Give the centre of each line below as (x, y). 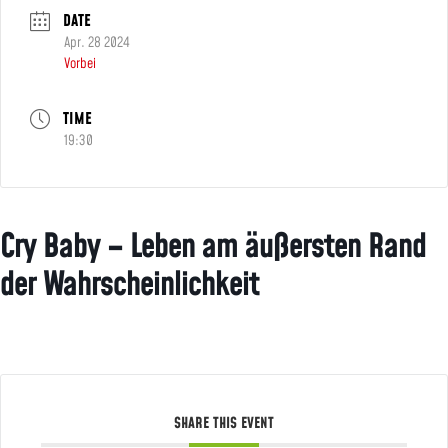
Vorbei (80, 63)
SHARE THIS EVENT (224, 423)
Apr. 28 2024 (97, 42)
